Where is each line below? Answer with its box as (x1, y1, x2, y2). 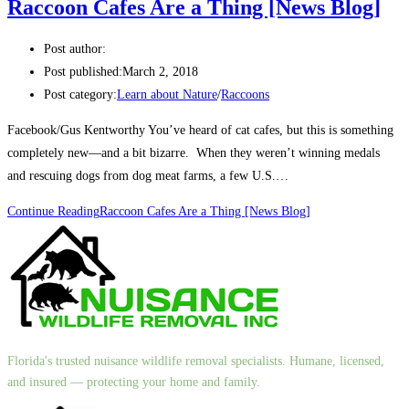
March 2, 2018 (122, 65, 198, 79)
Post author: (44, 42, 106, 57)
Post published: (44, 65, 122, 79)
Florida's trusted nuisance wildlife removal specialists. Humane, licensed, (7, 354, 384, 369)
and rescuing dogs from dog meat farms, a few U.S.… (7, 169, 288, 184)
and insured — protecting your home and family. (7, 375, 260, 390)
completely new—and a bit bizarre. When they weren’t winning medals (7, 146, 380, 161)
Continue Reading (7, 204, 100, 219)
